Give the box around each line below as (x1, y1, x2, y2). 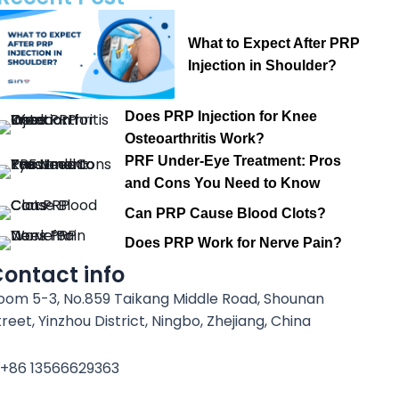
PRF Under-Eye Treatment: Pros (125, 153, 342, 168)
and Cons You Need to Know (125, 175, 321, 191)
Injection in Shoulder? (187, 58, 337, 73)
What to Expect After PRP (187, 36, 360, 51)
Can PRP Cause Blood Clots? (125, 205, 327, 221)
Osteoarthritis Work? (125, 131, 265, 146)
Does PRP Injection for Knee (125, 109, 318, 124)
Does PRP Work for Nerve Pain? (125, 235, 343, 250)
